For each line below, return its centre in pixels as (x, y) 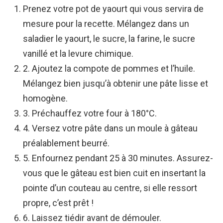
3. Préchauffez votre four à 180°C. (90, 113)
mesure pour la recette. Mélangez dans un (106, 24)
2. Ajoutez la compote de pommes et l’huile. (109, 69)
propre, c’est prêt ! (58, 203)
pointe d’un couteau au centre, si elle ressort (110, 188)
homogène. (45, 99)
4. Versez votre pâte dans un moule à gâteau (110, 128)
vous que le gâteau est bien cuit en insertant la (114, 173)
